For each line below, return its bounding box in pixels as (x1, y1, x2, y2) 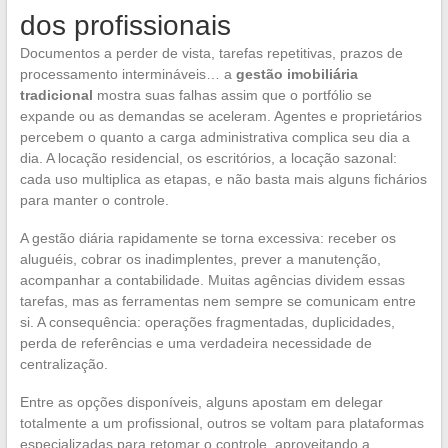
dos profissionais (19, 9, 231, 41)
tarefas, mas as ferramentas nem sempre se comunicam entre (19, 292, 416, 309)
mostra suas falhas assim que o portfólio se (92, 86, 372, 103)
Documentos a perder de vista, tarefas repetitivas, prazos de (19, 44, 403, 61)
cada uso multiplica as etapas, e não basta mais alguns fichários (19, 170, 427, 187)
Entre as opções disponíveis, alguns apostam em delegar (19, 393, 383, 410)
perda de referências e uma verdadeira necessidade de (19, 334, 372, 351)
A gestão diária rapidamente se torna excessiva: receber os (19, 229, 396, 246)
